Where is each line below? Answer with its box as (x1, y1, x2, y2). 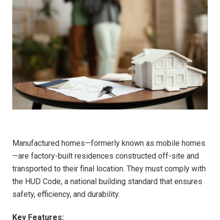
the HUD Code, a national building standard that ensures (12, 177, 202, 187)
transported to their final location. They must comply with (12, 164, 206, 174)
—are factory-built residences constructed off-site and (12, 151, 199, 161)
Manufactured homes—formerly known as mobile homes (12, 138, 205, 148)
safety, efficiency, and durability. (12, 190, 120, 199)
